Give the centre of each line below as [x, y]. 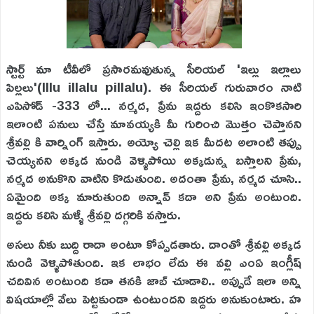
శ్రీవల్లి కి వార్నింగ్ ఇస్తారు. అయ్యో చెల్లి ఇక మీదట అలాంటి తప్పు [154, 142]
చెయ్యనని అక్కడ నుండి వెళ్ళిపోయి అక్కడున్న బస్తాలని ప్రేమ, [154, 160]
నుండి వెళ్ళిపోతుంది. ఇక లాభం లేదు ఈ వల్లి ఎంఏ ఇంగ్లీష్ [154, 262]
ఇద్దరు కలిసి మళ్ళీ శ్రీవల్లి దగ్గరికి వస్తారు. [94, 214]
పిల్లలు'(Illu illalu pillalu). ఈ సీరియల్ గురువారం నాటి [154, 87]
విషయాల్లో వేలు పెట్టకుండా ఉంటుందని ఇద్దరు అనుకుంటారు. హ [154, 299]
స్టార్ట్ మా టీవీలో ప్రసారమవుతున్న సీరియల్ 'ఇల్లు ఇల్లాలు [154, 69]
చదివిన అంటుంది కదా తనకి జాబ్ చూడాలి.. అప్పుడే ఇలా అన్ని [154, 280]
